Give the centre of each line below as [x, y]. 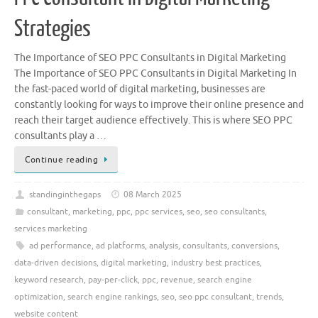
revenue [177, 280]
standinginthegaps [65, 195]
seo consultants [234, 212]
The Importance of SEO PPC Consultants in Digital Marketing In [155, 74]
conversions [254, 246]
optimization [39, 297]
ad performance [60, 246]
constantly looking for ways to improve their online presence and [159, 105]
